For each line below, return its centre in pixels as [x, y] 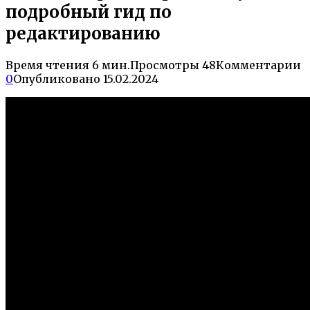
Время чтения [47, 65]
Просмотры [165, 65]
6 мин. [110, 65]
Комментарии [258, 65]
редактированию [83, 33]
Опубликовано [57, 79]
